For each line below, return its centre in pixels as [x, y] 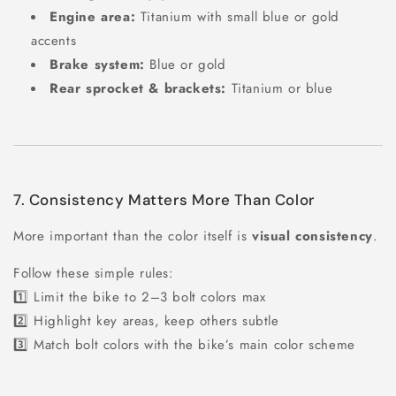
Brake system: [97, 64]
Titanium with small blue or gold [238, 16]
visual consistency [312, 236]
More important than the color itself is [133, 236]
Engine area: [93, 16]
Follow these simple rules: [94, 273]
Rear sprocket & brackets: [138, 88]
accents [54, 40]
